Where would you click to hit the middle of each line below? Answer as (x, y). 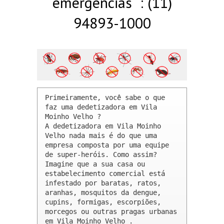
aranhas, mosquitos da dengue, (103, 193)
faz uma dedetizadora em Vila (101, 107)
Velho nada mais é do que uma (101, 136)
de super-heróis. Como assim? (101, 155)
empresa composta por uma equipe (107, 145)
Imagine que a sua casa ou (95, 164)
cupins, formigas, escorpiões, (103, 202)
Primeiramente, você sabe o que (105, 98)
